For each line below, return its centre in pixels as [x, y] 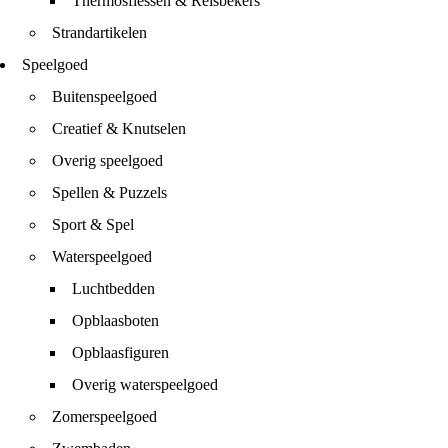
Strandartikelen [99, 32]
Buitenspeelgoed [104, 96]
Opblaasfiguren [120, 352]
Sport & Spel [93, 224]
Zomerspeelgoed [104, 416]
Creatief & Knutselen [119, 128]
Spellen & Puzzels [109, 192]
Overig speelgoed [107, 160]
